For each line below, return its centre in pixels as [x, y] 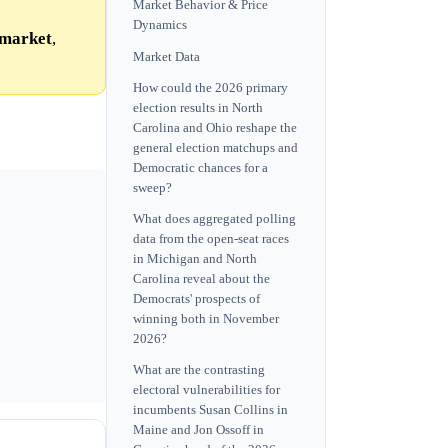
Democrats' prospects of [196, 298]
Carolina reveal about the [201, 278]
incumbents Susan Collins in [210, 410]
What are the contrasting [199, 370]
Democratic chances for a [200, 167]
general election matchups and [215, 147]
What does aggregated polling [214, 218]
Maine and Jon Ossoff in [198, 430]
